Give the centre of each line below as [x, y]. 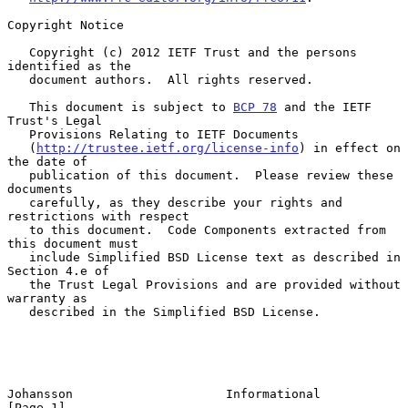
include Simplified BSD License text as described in [18, 257]
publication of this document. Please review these [18, 175]
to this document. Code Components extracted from [18, 229]
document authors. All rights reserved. [18, 79]
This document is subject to [131, 107]
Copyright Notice [66, 25]
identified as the [69, 66]
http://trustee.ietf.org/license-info [168, 148]
